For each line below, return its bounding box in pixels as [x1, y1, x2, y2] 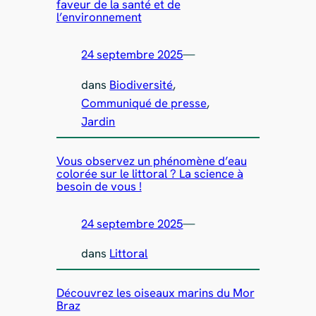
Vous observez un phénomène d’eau [56, 152, 247, 169]
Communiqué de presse [81, 95, 207, 111]
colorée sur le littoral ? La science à [56, 165, 243, 181]
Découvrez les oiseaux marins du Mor [56, 285, 255, 301]
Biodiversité [109, 76, 174, 92]
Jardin [81, 113, 116, 129]
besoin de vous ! [56, 178, 142, 194]
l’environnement [56, 9, 142, 25]
